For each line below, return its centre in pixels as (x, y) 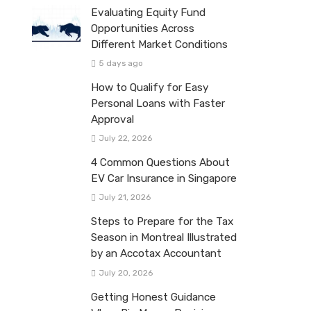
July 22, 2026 (125, 138)
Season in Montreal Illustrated (164, 238)
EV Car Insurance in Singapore (164, 179)
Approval (112, 120)
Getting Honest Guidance (153, 297)
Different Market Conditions (159, 44)
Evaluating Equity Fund (148, 12)
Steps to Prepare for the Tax (162, 222)
